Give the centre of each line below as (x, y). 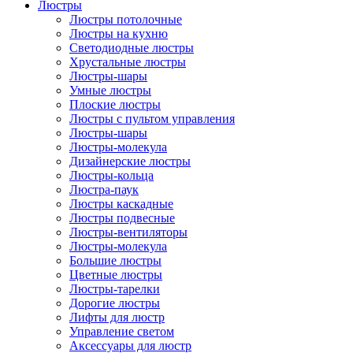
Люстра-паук (104, 190)
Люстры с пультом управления (152, 119)
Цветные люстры (116, 275)
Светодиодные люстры (132, 48)
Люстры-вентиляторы (128, 232)
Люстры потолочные (126, 19)
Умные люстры (110, 90)
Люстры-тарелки (115, 289)
